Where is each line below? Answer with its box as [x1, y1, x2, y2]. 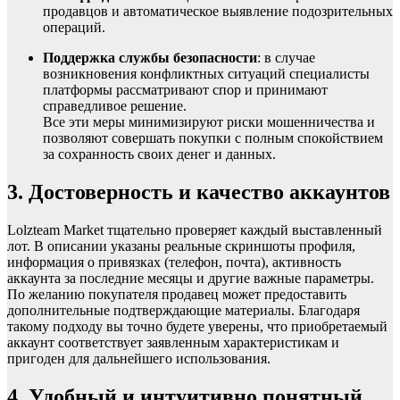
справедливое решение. [43, 98, 187, 114]
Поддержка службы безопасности [43, 50, 257, 66]
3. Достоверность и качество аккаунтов [7, 179, 390, 204]
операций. [43, 20, 105, 36]
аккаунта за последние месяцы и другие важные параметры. [7, 270, 374, 286]
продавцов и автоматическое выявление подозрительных [43, 4, 393, 20]
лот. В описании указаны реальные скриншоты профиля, [7, 237, 355, 254]
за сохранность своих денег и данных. [43, 146, 276, 162]
